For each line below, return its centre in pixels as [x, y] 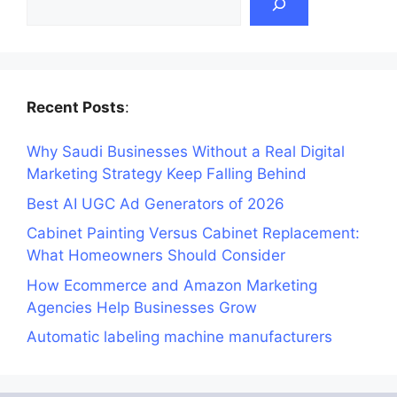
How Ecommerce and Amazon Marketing [172, 285]
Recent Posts [76, 107]
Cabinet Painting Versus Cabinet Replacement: [193, 234]
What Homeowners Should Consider [156, 256]
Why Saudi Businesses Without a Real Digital [186, 152]
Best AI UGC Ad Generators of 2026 [156, 203]
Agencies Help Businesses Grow [142, 307]
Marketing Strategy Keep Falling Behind [167, 174]
